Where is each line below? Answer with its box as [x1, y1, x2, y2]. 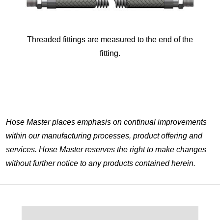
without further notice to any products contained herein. [6, 159, 195, 168]
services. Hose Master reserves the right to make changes [6, 145, 206, 154]
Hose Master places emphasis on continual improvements [6, 118, 207, 127]
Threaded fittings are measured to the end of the [27, 35, 193, 44]
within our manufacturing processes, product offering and [6, 132, 202, 140]
